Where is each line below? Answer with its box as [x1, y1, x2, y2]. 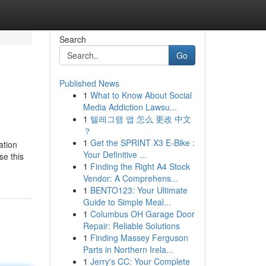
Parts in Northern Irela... [83, 243, 173, 255]
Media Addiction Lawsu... [83, 101, 177, 113]
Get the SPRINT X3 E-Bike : [90, 137, 195, 148]
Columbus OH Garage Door [90, 208, 195, 220]
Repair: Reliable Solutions [83, 220, 180, 232]
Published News [59, 77, 119, 89]
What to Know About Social [90, 89, 192, 101]
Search [59, 33, 86, 45]
